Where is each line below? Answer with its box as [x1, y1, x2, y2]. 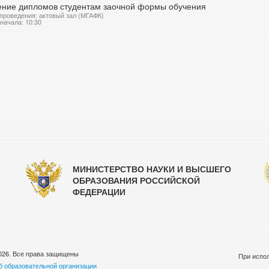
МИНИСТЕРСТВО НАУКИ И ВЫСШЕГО [73, 163, 231, 175]
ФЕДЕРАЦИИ [73, 186, 125, 198]
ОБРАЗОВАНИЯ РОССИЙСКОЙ [73, 174, 200, 186]
